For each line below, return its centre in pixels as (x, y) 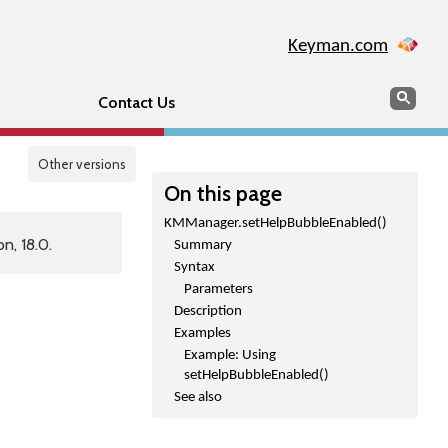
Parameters (218, 289)
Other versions (82, 164)
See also (198, 397)
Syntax (194, 267)
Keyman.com (338, 46)
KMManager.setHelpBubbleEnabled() (275, 223)
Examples (202, 333)
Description (208, 311)
